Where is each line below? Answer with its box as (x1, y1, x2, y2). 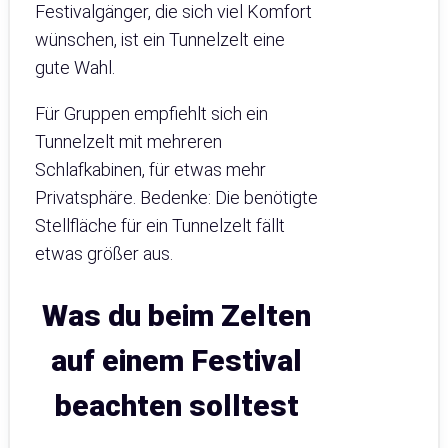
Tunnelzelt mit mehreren (35, 130, 222, 152)
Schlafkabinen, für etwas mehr (35, 158, 266, 180)
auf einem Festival (51, 342, 303, 378)
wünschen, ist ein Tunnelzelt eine (35, 28, 285, 50)
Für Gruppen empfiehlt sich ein (35, 102, 268, 124)
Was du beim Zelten (42, 297, 312, 333)
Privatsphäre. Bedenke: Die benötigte (35, 186, 318, 208)
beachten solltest (54, 387, 299, 423)
